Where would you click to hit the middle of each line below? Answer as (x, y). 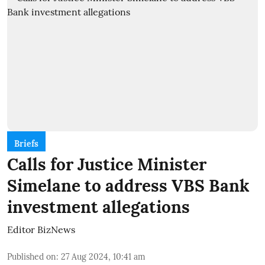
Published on (32, 257)
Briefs (26, 144)
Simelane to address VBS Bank (128, 186)
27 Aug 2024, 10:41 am (103, 257)
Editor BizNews (41, 230)
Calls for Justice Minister (107, 165)
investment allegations (98, 207)
